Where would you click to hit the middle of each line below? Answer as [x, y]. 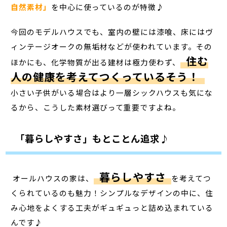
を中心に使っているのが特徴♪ [108, 7]
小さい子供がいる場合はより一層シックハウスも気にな [112, 92]
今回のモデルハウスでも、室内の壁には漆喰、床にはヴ [112, 31]
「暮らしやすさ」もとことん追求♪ [92, 139]
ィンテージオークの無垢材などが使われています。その [112, 46]
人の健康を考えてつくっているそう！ [105, 76]
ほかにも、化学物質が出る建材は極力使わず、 [96, 62]
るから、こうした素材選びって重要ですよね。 [96, 107]
